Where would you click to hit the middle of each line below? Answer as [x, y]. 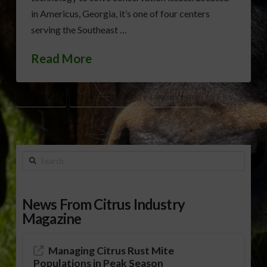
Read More [61, 58]
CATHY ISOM [41, 97]
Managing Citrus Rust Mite [111, 251]
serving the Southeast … [79, 29]
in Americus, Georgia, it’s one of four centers [120, 13]
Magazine [52, 219]
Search [35, 158]
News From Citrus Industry [103, 204]
